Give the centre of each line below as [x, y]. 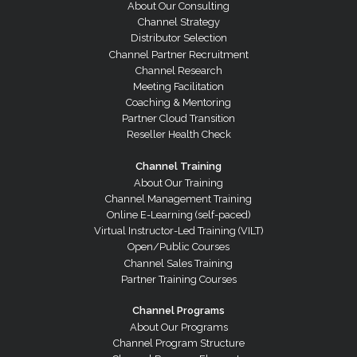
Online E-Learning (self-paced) [178, 215]
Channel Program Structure [178, 343]
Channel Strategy [178, 22]
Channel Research [178, 70]
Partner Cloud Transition [178, 119]
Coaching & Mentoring [178, 103]
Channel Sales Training [178, 263]
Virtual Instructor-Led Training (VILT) [178, 231]
